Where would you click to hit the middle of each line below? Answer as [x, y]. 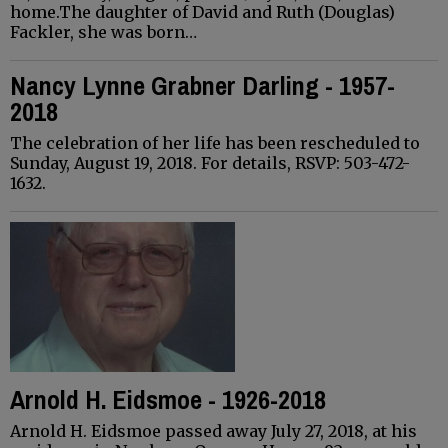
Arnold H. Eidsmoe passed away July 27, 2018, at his [213, 430]
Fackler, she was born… [103, 31]
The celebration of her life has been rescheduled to [215, 142]
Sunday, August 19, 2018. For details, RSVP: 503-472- [210, 162]
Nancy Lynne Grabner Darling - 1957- [202, 85]
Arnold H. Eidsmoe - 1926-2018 [168, 399]
